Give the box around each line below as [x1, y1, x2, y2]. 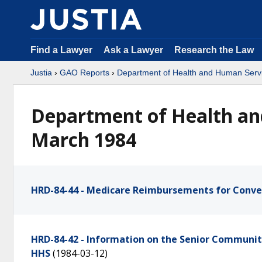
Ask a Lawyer [104, 45, 166, 55]
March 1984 [31, 127, 136, 152]
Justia [30, 68, 52, 77]
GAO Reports [60, 68, 109, 77]
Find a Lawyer [30, 45, 92, 55]
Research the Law [174, 45, 254, 55]
